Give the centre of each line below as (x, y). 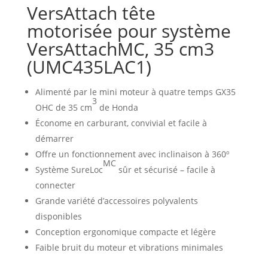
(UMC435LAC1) (89, 66)
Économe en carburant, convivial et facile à (121, 123)
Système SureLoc (69, 169)
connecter (55, 185)
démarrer (54, 138)
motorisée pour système (129, 31)
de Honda (117, 107)
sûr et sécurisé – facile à (165, 169)
